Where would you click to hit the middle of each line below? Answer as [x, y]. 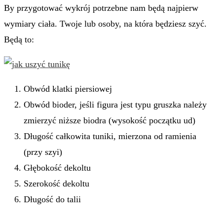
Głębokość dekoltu [57, 168]
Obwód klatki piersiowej [68, 89]
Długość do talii [52, 200]
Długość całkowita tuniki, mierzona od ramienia [110, 136]
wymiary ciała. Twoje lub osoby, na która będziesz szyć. [105, 24]
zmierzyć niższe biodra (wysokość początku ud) [110, 121]
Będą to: [19, 40]
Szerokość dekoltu [56, 184]
